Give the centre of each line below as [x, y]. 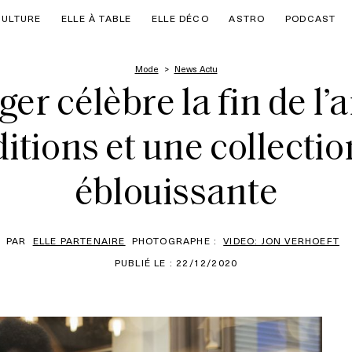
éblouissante [176, 195]
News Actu [196, 69]
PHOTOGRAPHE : [174, 240]
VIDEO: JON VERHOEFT [282, 240]
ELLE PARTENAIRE [79, 240]
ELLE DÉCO [180, 18]
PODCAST [311, 18]
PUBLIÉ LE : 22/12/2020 [176, 262]
